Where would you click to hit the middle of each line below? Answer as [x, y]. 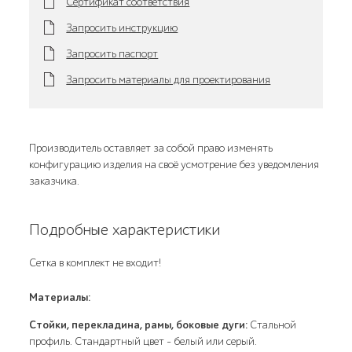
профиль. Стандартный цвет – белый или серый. [143, 341]
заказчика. [55, 181]
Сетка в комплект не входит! [95, 263]
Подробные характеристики [125, 230]
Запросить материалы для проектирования [169, 79]
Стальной [273, 325]
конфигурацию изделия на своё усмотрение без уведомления [174, 165]
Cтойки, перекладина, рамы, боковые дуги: [140, 325]
